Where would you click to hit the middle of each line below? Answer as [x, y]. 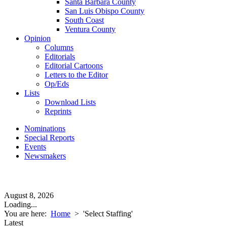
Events [35, 147]
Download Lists [70, 102]
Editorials [60, 56]
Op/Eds [57, 84]
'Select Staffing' [108, 214]
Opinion [37, 38]
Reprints [58, 111]
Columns [59, 47]
